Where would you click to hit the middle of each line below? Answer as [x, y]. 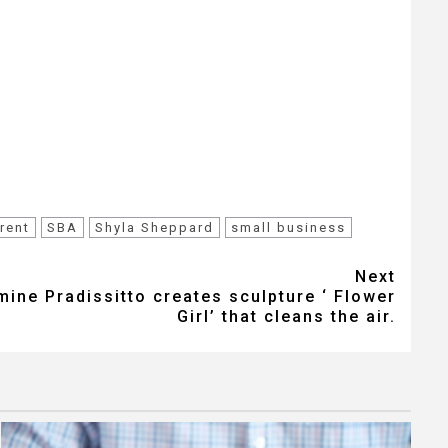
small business [288, 228]
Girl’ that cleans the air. [286, 317]
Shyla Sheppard [154, 228]
